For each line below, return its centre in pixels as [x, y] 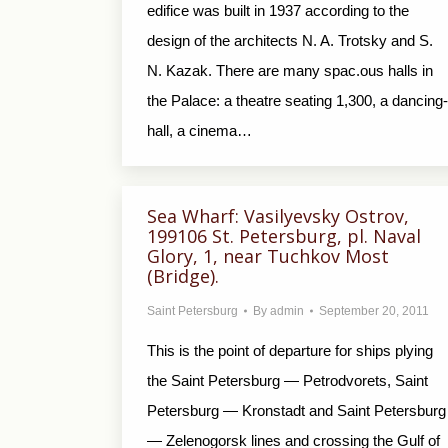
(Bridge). [183, 276]
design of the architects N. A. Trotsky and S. [290, 40]
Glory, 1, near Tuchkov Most [268, 256]
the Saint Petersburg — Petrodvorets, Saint [287, 380]
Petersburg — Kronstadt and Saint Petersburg [296, 410]
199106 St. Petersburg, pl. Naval [284, 236]
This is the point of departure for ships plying [290, 350]
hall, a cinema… [199, 130]
